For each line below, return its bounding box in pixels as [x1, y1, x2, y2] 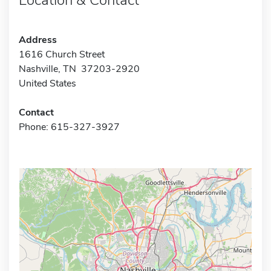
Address [19, 33, 57, 47]
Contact [19, 105, 54, 119]
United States [19, 76, 76, 90]
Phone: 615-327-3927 [19, 120, 120, 134]
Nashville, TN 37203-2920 [19, 62, 140, 76]
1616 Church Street [19, 47, 105, 61]
